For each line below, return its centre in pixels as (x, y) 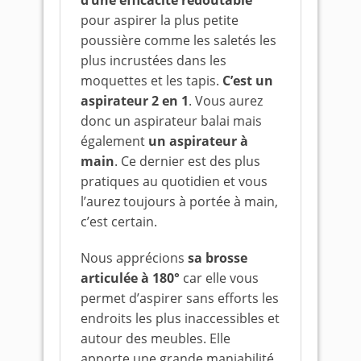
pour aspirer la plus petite (160, 20)
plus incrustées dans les (154, 60)
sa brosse (218, 258)
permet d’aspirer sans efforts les (180, 298)
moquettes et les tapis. (151, 81)
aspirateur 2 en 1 (135, 101)
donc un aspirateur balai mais (171, 121)
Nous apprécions (134, 258)
